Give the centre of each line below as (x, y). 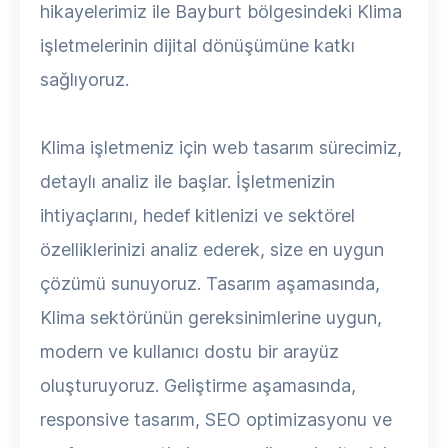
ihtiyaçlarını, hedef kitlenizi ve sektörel (197, 215)
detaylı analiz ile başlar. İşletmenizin (187, 181)
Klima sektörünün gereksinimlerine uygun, (211, 317)
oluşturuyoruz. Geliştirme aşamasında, (198, 385)
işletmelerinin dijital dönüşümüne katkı (197, 45)
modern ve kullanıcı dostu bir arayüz (189, 351)
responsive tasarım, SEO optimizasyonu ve (216, 419)
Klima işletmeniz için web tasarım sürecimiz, (221, 147)
